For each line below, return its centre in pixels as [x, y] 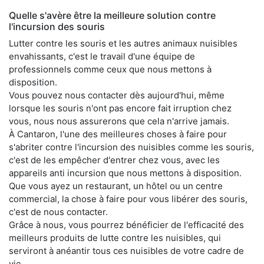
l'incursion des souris [57, 26]
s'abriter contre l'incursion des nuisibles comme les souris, [131, 147]
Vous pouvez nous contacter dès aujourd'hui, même [117, 95]
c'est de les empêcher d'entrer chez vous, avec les [114, 160]
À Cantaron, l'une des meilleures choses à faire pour [118, 134]
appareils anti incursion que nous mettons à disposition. [125, 173]
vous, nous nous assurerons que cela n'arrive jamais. [119, 121]
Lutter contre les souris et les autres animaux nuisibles [123, 43]
